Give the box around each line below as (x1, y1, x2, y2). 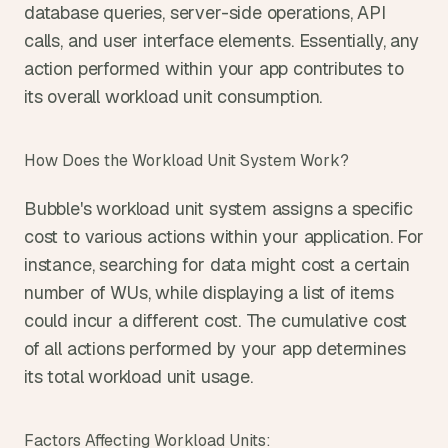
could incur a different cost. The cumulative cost (24, 309, 408, 332)
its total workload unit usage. (24, 365, 253, 388)
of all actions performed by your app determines (24, 337, 406, 360)
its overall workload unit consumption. (24, 85, 323, 108)
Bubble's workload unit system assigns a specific (24, 197, 413, 220)
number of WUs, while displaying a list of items (24, 281, 394, 304)
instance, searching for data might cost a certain (24, 253, 411, 276)
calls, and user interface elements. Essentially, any (24, 29, 419, 52)
